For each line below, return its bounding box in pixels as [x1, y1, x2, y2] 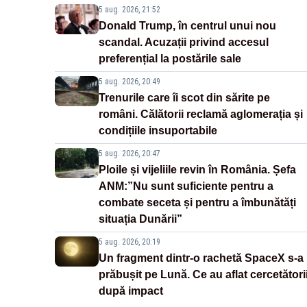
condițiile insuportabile [99, 124, 217, 136]
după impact [99, 284, 163, 297]
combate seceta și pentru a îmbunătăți [99, 196, 296, 208]
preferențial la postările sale [99, 52, 241, 64]
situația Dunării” [99, 212, 182, 225]
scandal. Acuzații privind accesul [99, 36, 269, 48]
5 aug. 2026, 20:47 [99, 148, 160, 158]
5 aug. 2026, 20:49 [99, 76, 160, 86]
